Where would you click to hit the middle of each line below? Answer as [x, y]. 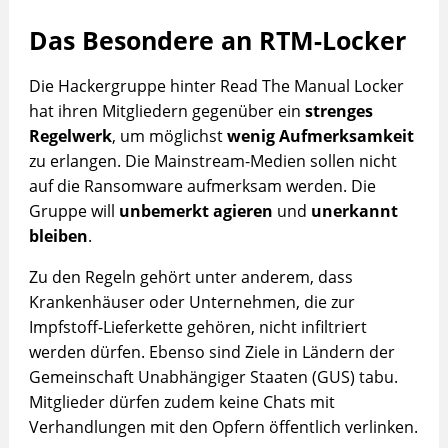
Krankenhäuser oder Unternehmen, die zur [191, 302]
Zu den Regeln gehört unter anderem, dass [190, 277]
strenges [338, 111]
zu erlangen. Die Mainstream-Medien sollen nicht [212, 161]
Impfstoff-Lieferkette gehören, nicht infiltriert [197, 327]
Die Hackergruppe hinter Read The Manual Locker [216, 86]
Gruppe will [73, 211]
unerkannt [354, 211]
